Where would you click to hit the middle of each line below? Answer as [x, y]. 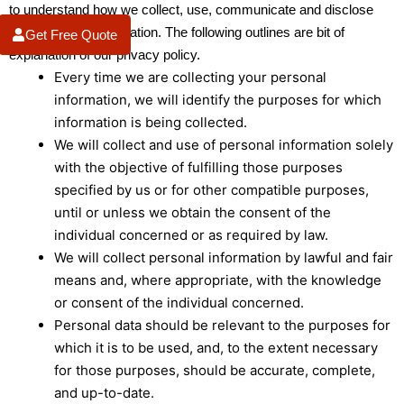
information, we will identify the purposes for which [218, 100]
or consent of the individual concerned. [179, 303]
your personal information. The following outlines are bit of [177, 32]
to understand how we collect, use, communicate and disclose [191, 9]
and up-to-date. [104, 393]
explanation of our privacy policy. [105, 55]
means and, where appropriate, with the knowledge [218, 280]
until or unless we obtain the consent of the [193, 212]
